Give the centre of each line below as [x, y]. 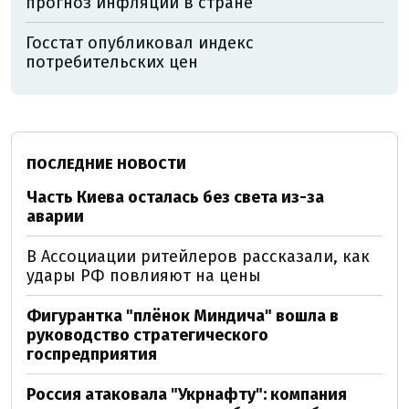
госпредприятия [92, 355]
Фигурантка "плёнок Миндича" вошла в [183, 316]
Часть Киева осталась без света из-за [175, 198]
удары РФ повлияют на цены [144, 276]
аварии [55, 217]
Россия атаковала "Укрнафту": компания [187, 395]
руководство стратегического [147, 336]
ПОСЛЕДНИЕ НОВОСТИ [106, 164]
